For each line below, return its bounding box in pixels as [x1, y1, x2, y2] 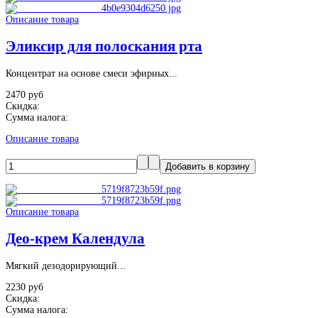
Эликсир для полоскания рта [6, 38, 202, 55]
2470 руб [6, 89, 43, 100]
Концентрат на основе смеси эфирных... [6, 67, 177, 79]
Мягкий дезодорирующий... [6, 260, 126, 271]
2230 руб [6, 281, 43, 292]
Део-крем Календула [6, 230, 145, 248]
